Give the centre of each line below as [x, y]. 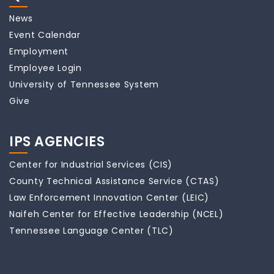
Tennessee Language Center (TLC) [91, 231]
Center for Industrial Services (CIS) [91, 165]
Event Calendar [45, 35]
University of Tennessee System [84, 84]
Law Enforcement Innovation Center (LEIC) [109, 198]
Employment [39, 51]
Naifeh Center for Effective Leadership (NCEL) [117, 214]
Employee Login [46, 68]
